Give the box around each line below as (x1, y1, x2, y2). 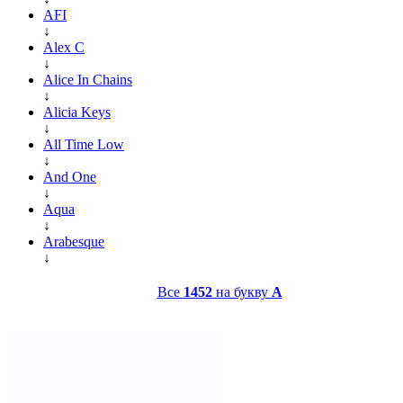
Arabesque (43, 233, 104, 249)
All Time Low (43, 136, 124, 152)
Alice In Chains (43, 71, 132, 87)
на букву (211, 283, 272, 300)
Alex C (43, 39, 85, 55)
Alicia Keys (43, 103, 111, 120)
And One (43, 168, 96, 184)
